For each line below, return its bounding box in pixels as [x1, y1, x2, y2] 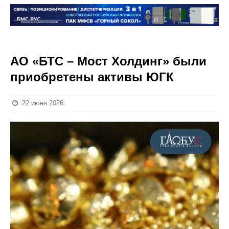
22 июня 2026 [22, 99, 64, 107]
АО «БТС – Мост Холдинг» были [10, 54, 207, 68]
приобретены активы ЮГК [10, 70, 174, 84]
